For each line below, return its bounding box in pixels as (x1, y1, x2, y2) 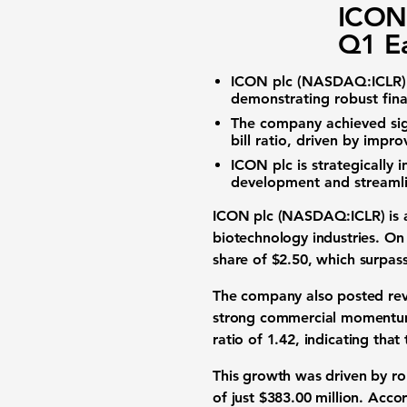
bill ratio (231, 132, 287, 149)
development (231, 174, 320, 191)
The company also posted (213, 287, 389, 304)
